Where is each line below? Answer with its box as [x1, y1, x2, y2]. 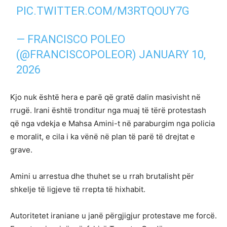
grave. [10, 145, 32, 155]
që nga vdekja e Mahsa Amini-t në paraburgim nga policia [10, 119, 215, 129]
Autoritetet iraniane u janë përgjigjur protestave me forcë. [10, 211, 217, 221]
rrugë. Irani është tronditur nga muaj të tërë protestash [10, 105, 206, 116]
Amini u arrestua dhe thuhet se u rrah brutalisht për [10, 171, 194, 181]
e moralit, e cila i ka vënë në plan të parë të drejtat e [10, 132, 195, 142]
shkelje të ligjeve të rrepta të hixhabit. [10, 184, 145, 195]
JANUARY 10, [139, 48, 206, 61]
